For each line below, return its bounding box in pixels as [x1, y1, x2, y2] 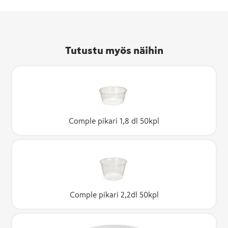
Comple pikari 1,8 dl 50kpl [69, 117, 159, 125]
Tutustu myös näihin [65, 45, 163, 56]
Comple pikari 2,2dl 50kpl [69, 191, 159, 199]
